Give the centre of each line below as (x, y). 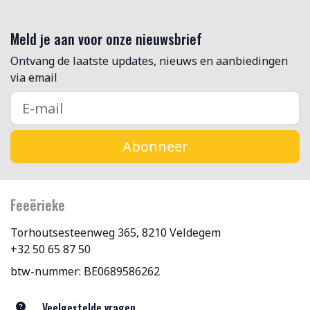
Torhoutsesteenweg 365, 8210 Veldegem (116, 232)
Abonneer (155, 146)
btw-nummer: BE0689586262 (85, 271)
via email (34, 77)
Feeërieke (38, 205)
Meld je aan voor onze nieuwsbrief (106, 39)
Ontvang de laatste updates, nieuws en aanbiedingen (149, 61)
